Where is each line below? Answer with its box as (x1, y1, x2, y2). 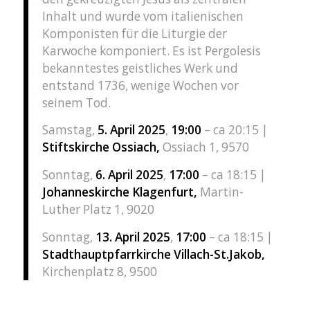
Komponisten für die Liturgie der (42, 25, 227, 42)
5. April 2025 (97, 122, 165, 138)
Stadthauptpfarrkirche (42, 246, 171, 262)
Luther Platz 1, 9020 (42, 201, 154, 217)
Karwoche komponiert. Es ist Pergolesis (42, 42, 261, 59)
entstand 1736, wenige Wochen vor (42, 77, 239, 93)
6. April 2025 (95, 166, 163, 183)
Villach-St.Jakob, (173, 246, 265, 262)
